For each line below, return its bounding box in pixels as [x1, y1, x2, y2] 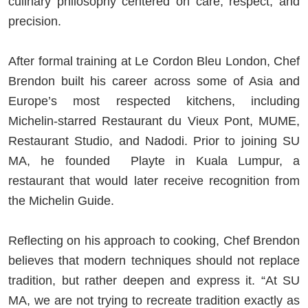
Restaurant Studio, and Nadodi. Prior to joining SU [8, 133, 300, 148]
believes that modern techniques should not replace [8, 253, 300, 267]
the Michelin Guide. [8, 193, 118, 208]
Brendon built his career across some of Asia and [8, 74, 300, 88]
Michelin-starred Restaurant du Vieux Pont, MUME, [8, 113, 300, 128]
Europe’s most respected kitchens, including [8, 93, 300, 108]
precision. [8, 14, 65, 28]
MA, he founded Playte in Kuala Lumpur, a [8, 153, 300, 168]
